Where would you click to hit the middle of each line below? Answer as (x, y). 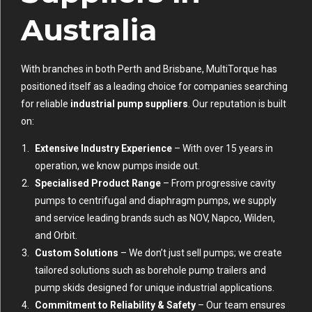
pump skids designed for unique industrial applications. (155, 288)
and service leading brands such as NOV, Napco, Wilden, (155, 218)
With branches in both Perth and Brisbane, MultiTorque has (149, 69)
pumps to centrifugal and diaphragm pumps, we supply (156, 201)
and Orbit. (56, 236)
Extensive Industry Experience (103, 149)
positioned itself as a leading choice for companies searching (154, 87)
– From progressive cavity (218, 184)
